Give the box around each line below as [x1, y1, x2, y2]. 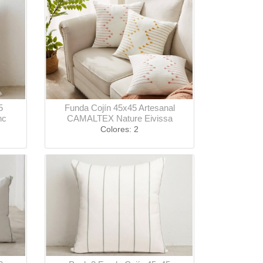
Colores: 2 [100, 124, 139, 134]
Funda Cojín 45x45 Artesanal [64, 103, 175, 113]
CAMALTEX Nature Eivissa [66, 113, 173, 124]
